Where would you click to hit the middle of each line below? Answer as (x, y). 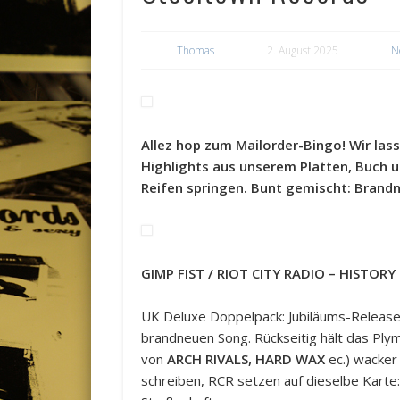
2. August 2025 (303, 51)
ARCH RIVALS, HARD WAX (246, 359)
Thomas (196, 51)
